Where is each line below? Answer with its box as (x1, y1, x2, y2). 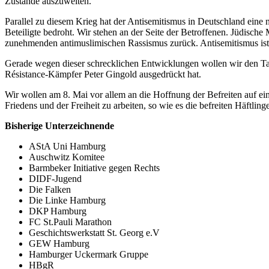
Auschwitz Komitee (29, 151, 104, 162)
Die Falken (29, 184, 71, 195)
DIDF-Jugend (29, 173, 82, 184)
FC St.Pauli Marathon (29, 216, 112, 227)
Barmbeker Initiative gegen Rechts (29, 162, 160, 173)
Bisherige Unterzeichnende (5, 120, 114, 131)
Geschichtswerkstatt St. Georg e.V (29, 227, 160, 238)
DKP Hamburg (29, 205, 86, 216)
